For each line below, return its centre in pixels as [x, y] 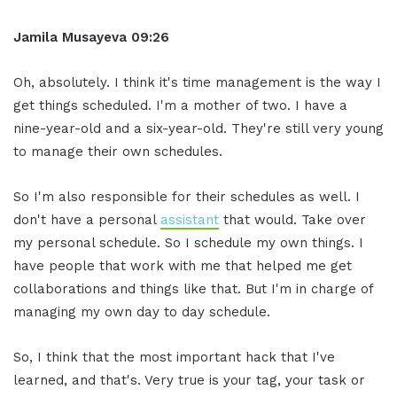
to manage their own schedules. [118, 151]
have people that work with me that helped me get [183, 265]
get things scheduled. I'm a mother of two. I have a [180, 105]
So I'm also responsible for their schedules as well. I [187, 196]
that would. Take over [292, 219]
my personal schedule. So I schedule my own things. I [188, 242]
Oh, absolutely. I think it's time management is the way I [197, 82]
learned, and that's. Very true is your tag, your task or [189, 380]
